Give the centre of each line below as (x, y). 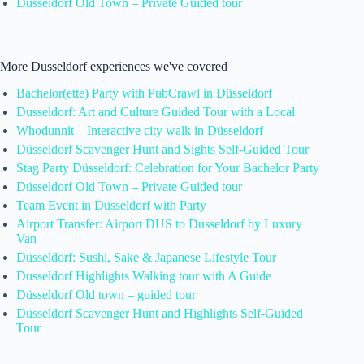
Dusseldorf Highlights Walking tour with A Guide (144, 275)
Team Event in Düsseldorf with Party (111, 205)
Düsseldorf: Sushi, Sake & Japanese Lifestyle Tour (146, 257)
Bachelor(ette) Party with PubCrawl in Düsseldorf (144, 93)
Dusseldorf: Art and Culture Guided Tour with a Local (156, 111)
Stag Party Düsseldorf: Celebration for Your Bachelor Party (168, 167)
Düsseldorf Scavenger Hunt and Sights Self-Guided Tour (162, 149)
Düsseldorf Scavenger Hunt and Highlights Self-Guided (160, 313)
